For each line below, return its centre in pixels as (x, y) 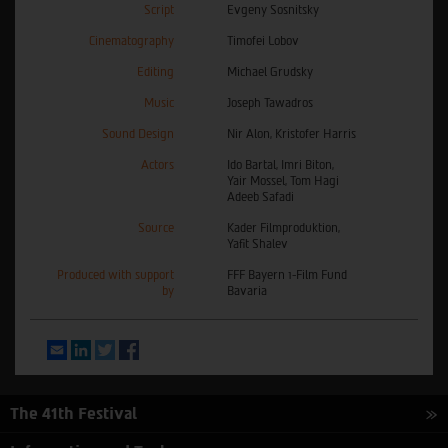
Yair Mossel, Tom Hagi (283, 180)
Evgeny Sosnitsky (273, 9)
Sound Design (138, 133)
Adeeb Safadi (260, 196)
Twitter (136, 347)
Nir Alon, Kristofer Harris (291, 133)
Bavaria (247, 290)
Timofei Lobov (263, 40)
